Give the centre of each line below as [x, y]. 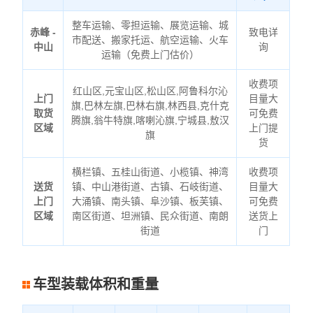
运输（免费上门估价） [150, 55]
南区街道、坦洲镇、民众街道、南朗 [150, 216]
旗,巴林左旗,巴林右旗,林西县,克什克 [150, 106]
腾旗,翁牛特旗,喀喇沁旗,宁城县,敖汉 [150, 121]
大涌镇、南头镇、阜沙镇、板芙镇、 [150, 202]
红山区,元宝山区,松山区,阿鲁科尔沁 [150, 91]
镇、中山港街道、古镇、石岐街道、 [150, 187]
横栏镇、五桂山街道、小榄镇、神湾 [150, 172]
